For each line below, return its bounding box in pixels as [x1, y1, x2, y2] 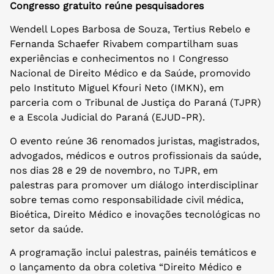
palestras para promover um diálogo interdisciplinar [10, 179, 259, 191]
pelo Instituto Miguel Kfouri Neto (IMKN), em [10, 82, 224, 94]
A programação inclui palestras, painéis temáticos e [10, 246, 256, 259]
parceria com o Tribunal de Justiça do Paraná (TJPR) [10, 97, 261, 109]
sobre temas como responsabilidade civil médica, [10, 193, 243, 206]
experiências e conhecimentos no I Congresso [10, 53, 229, 65]
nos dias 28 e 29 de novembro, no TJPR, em [10, 164, 218, 176]
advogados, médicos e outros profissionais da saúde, [10, 149, 261, 161]
